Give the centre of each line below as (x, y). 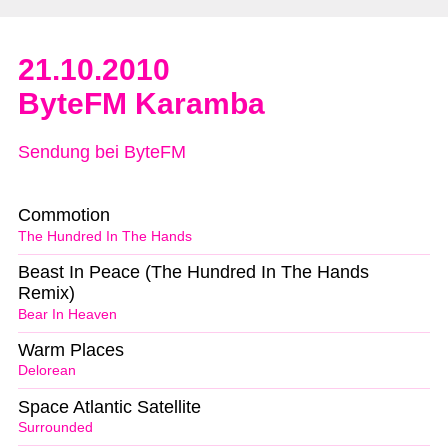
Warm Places (71, 349)
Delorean (47, 371)
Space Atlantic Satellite (109, 406)
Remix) (46, 292)
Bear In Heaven (67, 314)
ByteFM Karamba (141, 104)
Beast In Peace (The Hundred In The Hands (193, 271)
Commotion (64, 214)
